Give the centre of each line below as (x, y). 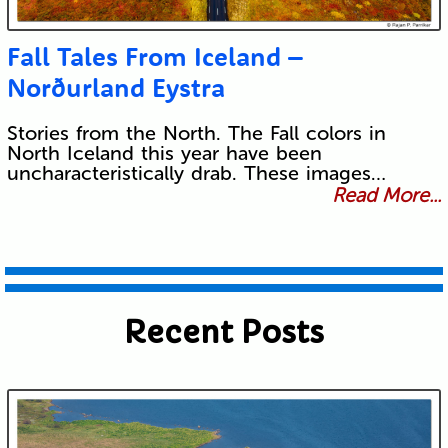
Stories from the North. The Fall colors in (196, 133)
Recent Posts (224, 333)
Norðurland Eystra (115, 88)
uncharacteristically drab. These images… (196, 173)
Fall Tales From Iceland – (154, 57)
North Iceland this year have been (164, 153)
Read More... (387, 195)
